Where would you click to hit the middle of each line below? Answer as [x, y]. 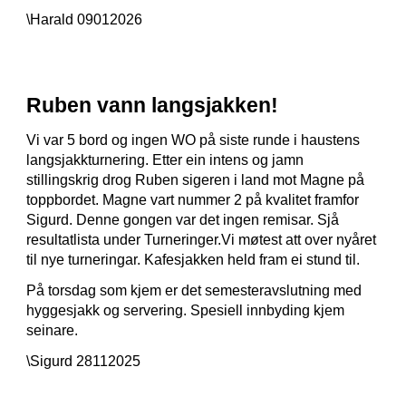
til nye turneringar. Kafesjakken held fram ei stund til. [193, 260]
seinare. [53, 330]
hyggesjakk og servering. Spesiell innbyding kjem [186, 310]
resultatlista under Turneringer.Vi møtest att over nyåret [202, 240]
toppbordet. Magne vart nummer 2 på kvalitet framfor [193, 200]
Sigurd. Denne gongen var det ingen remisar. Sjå [183, 220]
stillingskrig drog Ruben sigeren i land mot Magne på [196, 180]
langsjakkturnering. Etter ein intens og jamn [165, 160]
